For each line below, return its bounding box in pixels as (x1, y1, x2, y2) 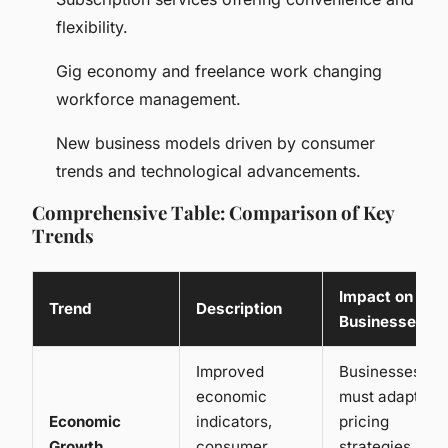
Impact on (339, 287, 413, 307)
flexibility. (56, 17, 128, 38)
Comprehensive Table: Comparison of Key (32, 200, 394, 226)
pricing (339, 412, 389, 432)
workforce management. (56, 89, 241, 110)
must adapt (339, 387, 419, 407)
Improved (196, 362, 264, 382)
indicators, (196, 412, 272, 432)
